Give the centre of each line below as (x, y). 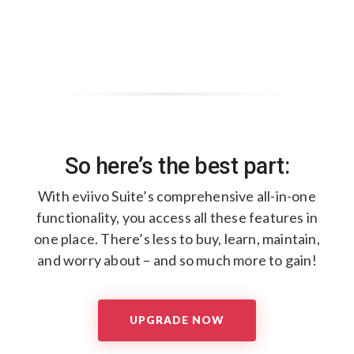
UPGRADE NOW (177, 320)
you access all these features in (220, 217)
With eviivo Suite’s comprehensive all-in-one (177, 196)
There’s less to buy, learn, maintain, (210, 238)
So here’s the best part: (177, 166)
